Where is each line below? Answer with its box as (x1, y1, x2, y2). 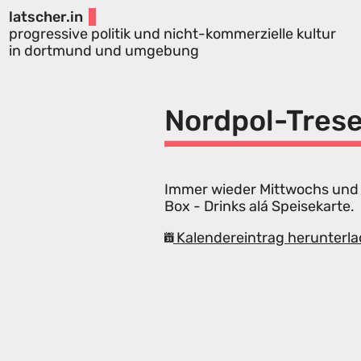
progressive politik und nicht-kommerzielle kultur (8, 24, 336, 43)
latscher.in (8, 7, 83, 26)
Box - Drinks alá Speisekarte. (164, 197, 355, 216)
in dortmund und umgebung (8, 41, 199, 60)
